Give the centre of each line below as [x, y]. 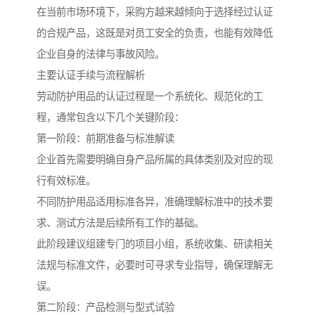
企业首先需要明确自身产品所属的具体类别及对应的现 [155, 160]
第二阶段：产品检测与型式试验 [105, 308]
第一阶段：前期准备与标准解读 [105, 139]
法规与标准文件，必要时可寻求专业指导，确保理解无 [155, 265]
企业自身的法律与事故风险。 [101, 54]
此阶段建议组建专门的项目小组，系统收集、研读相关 [155, 244]
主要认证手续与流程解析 [91, 76]
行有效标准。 [66, 181]
